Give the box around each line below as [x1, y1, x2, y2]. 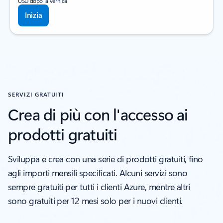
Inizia [25, 10, 42, 20]
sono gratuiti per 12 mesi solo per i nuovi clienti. [8, 195, 183, 207]
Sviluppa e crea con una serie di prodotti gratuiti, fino [8, 153, 203, 165]
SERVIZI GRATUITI [8, 90, 65, 99]
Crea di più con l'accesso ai [8, 103, 188, 125]
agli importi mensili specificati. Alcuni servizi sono [8, 167, 188, 179]
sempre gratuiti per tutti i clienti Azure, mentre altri [8, 181, 190, 193]
